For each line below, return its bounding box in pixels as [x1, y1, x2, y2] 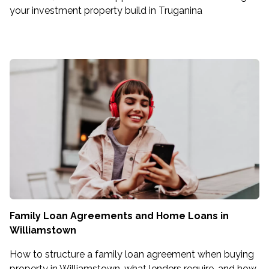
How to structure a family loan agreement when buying [10, 249, 254, 260]
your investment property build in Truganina [10, 5, 202, 16]
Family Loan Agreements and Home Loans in [10, 210, 229, 222]
